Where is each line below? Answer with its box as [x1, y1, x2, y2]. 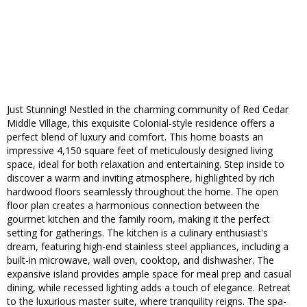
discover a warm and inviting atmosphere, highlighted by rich [7, 171, 275, 185]
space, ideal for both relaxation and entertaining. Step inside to [7, 158, 284, 171]
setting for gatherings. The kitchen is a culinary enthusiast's [7, 226, 268, 240]
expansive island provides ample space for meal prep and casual [7, 267, 291, 281]
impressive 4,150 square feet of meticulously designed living [7, 144, 273, 158]
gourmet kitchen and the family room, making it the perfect [7, 212, 270, 226]
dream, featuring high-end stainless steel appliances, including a [7, 240, 288, 254]
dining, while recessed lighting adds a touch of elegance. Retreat [7, 281, 291, 295]
